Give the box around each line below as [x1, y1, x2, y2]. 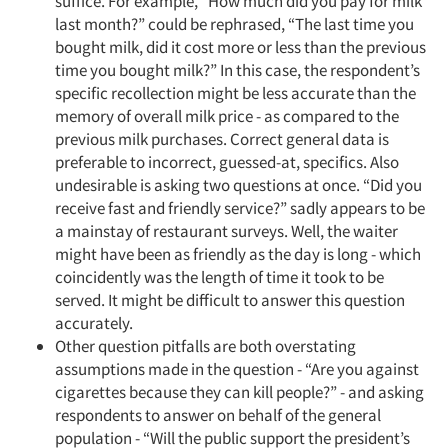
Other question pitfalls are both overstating [55, 335, 356, 357]
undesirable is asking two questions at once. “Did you [55, 174, 422, 196]
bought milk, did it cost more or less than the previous [55, 36, 426, 58]
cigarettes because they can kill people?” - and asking [55, 381, 424, 403]
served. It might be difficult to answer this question [55, 289, 405, 311]
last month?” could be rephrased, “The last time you [55, 13, 414, 35]
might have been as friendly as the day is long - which [55, 243, 421, 265]
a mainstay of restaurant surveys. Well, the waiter [55, 220, 398, 242]
